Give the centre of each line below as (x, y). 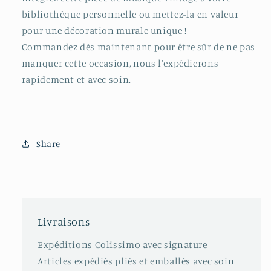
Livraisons (64, 222)
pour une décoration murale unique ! (104, 30)
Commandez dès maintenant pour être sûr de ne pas (138, 47)
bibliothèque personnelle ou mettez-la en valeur (130, 14)
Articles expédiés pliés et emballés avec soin (136, 261)
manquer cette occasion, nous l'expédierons (120, 63)
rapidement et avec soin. (76, 79)
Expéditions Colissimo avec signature (122, 244)
